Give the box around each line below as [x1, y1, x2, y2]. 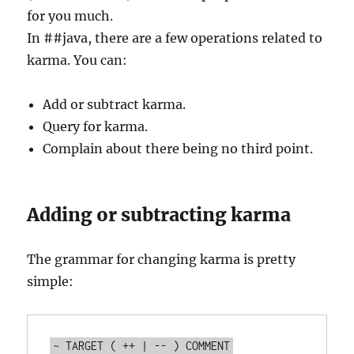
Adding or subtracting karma [27, 203, 292, 226]
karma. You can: [27, 52, 128, 68]
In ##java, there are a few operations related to [27, 30, 323, 46]
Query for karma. [43, 119, 149, 134]
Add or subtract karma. [43, 96, 186, 112]
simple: [27, 273, 74, 289]
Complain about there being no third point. [43, 141, 314, 156]
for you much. [27, 8, 114, 24]
